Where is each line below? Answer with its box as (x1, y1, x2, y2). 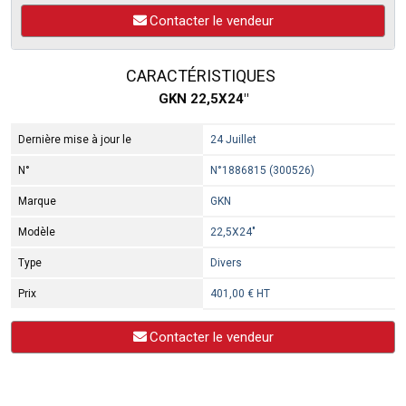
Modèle (17, 226, 55, 238)
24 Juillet (209, 133, 256, 146)
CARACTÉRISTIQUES (121, 66, 275, 85)
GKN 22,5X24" (158, 91, 248, 107)
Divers (209, 256, 242, 269)
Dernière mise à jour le (17, 133, 131, 146)
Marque (17, 195, 56, 208)
